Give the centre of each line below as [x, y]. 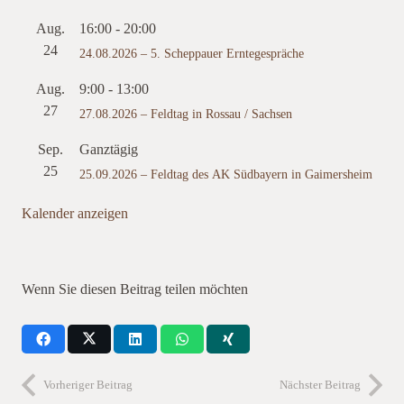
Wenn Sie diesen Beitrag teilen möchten [135, 289]
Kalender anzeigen [75, 213]
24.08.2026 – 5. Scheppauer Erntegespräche [192, 53]
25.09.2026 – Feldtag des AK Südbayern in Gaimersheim [226, 174]
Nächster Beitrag [320, 385]
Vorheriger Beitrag [88, 385]
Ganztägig [109, 149]
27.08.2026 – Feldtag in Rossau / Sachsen [186, 114]
